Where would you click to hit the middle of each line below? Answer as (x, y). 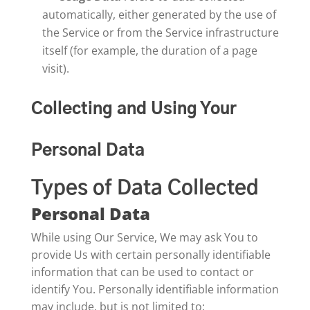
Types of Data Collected (145, 189)
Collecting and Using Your (134, 109)
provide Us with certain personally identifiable (151, 255)
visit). (55, 69)
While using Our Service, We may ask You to (144, 237)
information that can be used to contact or (142, 272)
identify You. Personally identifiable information (155, 289)
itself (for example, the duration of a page (149, 51)
